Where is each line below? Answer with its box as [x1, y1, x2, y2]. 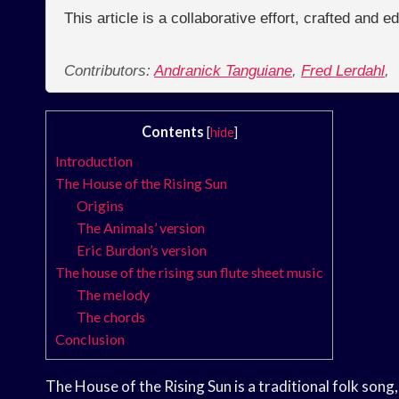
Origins [77, 197, 125, 215]
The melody [77, 286, 151, 304]
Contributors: [64, 62, 154, 80]
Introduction [55, 152, 133, 170]
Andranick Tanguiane [154, 62, 292, 80]
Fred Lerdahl [301, 62, 385, 80]
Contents [141, 123, 204, 141]
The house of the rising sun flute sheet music [55, 264, 323, 281]
